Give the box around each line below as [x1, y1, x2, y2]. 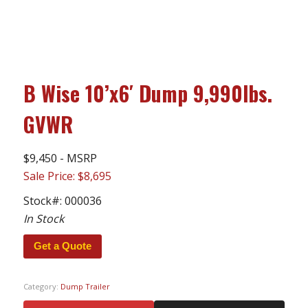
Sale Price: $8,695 [23, 168, 111, 184]
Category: [23, 280, 60, 291]
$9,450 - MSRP [23, 150, 97, 166]
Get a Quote [33, 239, 91, 252]
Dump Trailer [60, 280, 110, 291]
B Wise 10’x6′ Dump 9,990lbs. [23, 77, 272, 109]
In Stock [23, 210, 64, 226]
